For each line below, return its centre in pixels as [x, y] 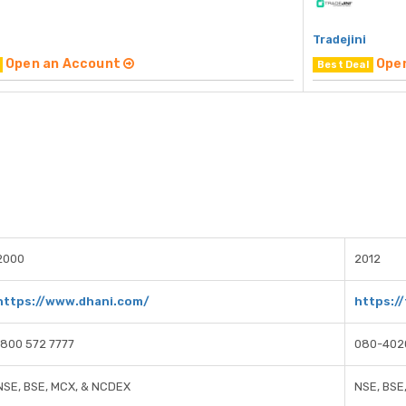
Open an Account [65, 64]
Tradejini [339, 40]
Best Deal [343, 65]
